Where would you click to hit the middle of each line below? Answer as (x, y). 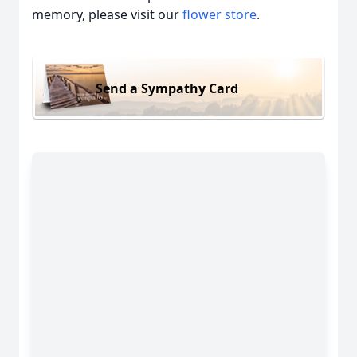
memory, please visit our (107, 14)
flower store (220, 14)
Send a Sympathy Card (167, 88)
